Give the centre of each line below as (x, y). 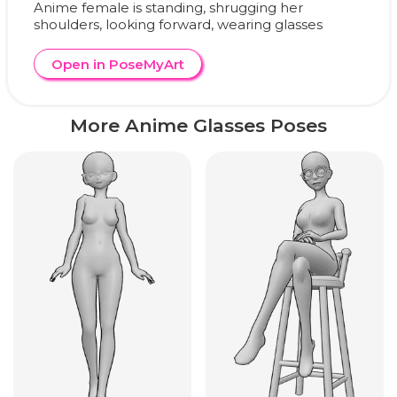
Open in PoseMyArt (117, 64)
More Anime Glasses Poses (198, 125)
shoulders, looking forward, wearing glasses (178, 24)
